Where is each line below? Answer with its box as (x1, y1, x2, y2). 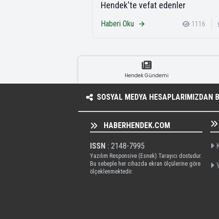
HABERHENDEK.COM (104, 120, 170, 130)
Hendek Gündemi (125, 71, 169, 79)
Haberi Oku (101, 19, 134, 28)
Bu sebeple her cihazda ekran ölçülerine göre (90, 160, 200, 167)
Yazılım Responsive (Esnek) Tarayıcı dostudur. (90, 152, 202, 159)
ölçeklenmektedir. (90, 168, 133, 175)
